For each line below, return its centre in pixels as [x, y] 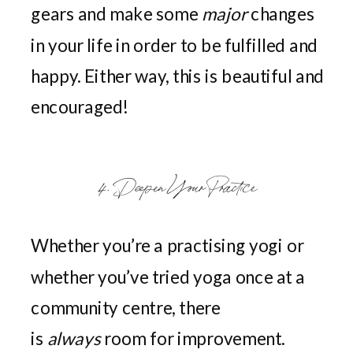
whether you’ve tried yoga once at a [168, 277]
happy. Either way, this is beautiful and [178, 76]
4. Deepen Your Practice [178, 185]
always [76, 338]
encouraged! [80, 106]
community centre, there [126, 307]
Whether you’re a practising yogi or [167, 245]
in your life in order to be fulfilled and [174, 45]
